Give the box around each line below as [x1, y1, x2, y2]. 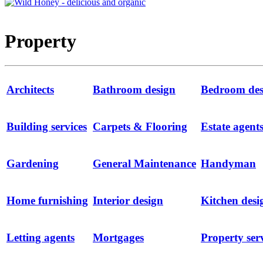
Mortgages [93, 231, 144, 244]
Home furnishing [6, 194, 88, 207]
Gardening [6, 157, 59, 170]
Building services [6, 120, 87, 133]
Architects [6, 83, 54, 96]
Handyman [201, 157, 256, 170]
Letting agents [6, 231, 75, 244]
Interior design [93, 194, 163, 207]
